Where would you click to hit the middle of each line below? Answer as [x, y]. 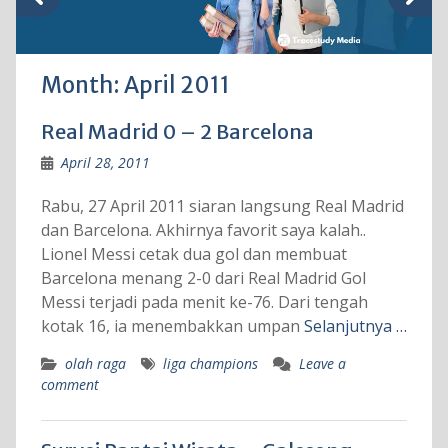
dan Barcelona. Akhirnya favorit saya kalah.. [203, 230]
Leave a [322, 364]
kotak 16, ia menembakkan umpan [172, 326]
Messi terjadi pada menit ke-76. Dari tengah [204, 302]
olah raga [95, 364]
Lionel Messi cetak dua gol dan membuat [193, 254]
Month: [82, 85]
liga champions [210, 364]
